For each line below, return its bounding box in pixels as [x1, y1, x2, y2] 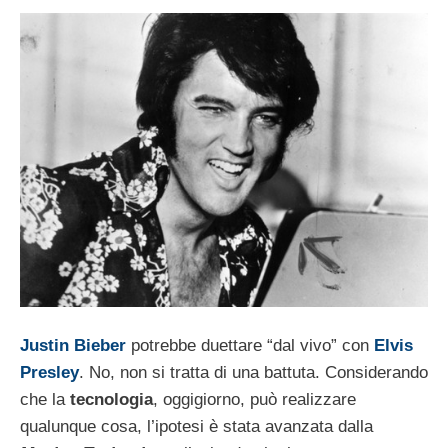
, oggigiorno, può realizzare [153, 390, 356, 410]
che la [20, 390, 70, 410]
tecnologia [70, 390, 153, 410]
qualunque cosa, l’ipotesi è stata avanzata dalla [20, 417, 373, 437]
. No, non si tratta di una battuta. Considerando [79, 363, 428, 383]
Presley [20, 363, 79, 383]
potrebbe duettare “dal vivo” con [126, 336, 369, 356]
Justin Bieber [20, 336, 126, 356]
